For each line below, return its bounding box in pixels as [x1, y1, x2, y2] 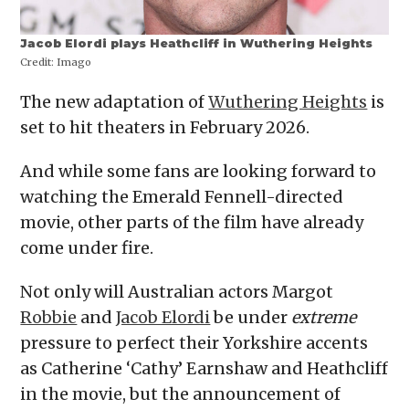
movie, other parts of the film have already [20, 212, 364, 234]
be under [210, 307, 292, 329]
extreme [291, 307, 357, 329]
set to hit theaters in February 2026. [20, 117, 310, 139]
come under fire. [20, 237, 154, 259]
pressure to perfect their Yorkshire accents [20, 332, 369, 354]
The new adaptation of [20, 91, 209, 113]
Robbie [20, 307, 78, 329]
